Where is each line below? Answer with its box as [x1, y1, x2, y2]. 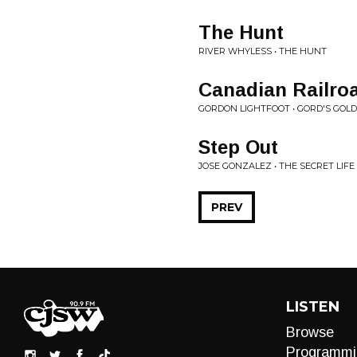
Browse [285, 324, 334, 340]
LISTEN [285, 298, 339, 316]
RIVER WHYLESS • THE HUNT [198, 45, 327, 57]
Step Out [198, 136, 278, 158]
